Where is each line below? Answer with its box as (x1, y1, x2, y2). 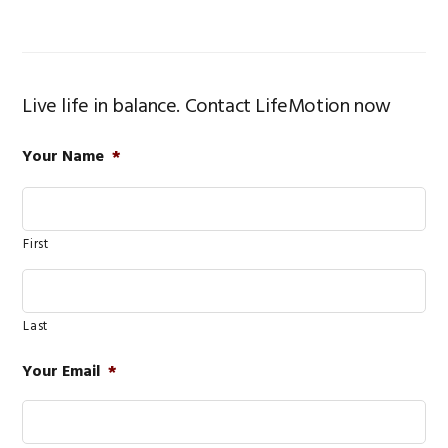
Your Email (22, 358, 101, 385)
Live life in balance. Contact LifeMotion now (22, 90, 391, 123)
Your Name (22, 143, 105, 170)
